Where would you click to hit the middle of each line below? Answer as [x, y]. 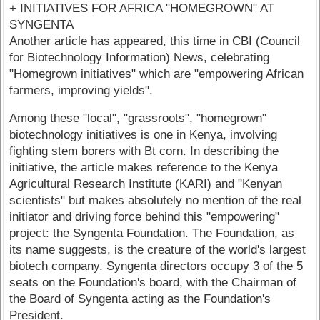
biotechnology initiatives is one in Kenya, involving [144, 135]
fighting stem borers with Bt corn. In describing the [144, 151]
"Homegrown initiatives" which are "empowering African [157, 74]
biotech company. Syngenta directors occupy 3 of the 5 [156, 266]
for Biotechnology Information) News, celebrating [140, 57]
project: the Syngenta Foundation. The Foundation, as [152, 234]
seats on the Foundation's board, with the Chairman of [153, 283]
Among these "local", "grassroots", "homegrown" [138, 119]
